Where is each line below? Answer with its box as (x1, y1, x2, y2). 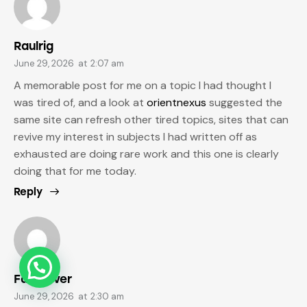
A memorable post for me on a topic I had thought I (14, 78, 271, 93)
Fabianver (14, 271, 72, 286)
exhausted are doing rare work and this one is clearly (14, 147, 279, 162)
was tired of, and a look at (14, 95, 147, 110)
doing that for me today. (14, 164, 136, 179)
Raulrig (14, 38, 53, 53)
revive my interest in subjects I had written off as (14, 130, 257, 145)
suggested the (206, 95, 282, 110)
